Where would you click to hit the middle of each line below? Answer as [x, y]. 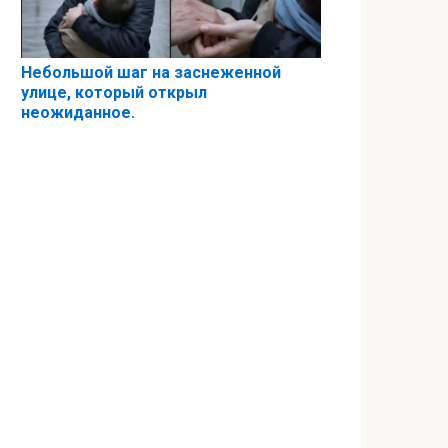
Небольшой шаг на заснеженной [151, 72]
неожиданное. [78, 112]
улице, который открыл [114, 92]
